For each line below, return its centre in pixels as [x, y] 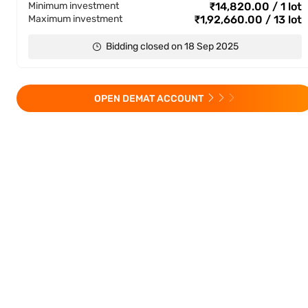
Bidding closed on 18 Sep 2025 [172, 46]
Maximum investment [75, 19]
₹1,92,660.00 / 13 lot [248, 20]
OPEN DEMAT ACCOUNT [149, 98]
